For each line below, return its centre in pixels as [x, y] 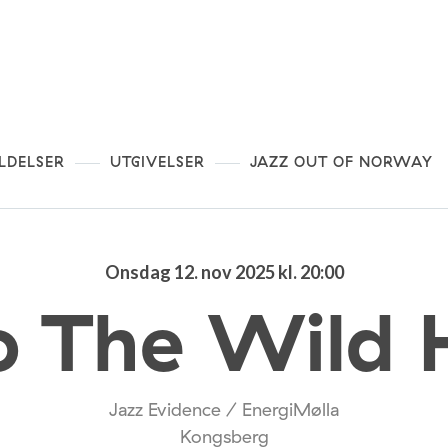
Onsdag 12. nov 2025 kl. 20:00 [224, 271]
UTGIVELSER [157, 161]
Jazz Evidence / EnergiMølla [224, 409]
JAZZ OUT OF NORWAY [341, 161]
